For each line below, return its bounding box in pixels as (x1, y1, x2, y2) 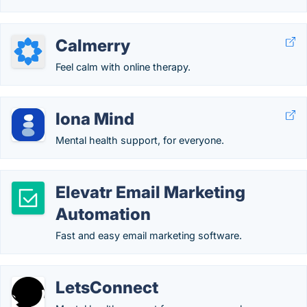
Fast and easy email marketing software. (56, 230, 242, 241)
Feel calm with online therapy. (56, 61, 191, 73)
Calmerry (56, 36, 130, 56)
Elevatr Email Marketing (56, 182, 245, 202)
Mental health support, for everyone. (56, 134, 224, 146)
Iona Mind (56, 109, 134, 129)
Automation (56, 204, 151, 224)
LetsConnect (56, 278, 158, 297)
